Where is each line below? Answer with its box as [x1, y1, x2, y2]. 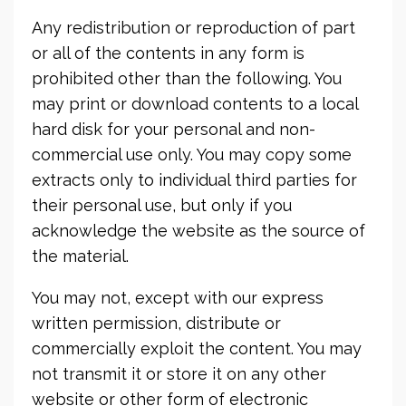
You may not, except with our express [32, 288, 324, 307]
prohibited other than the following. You [32, 69, 342, 88]
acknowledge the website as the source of [32, 221, 365, 240]
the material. [32, 246, 129, 266]
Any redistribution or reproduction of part [32, 18, 355, 37]
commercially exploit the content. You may [32, 339, 362, 358]
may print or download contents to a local [32, 94, 358, 113]
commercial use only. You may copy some [32, 145, 352, 164]
